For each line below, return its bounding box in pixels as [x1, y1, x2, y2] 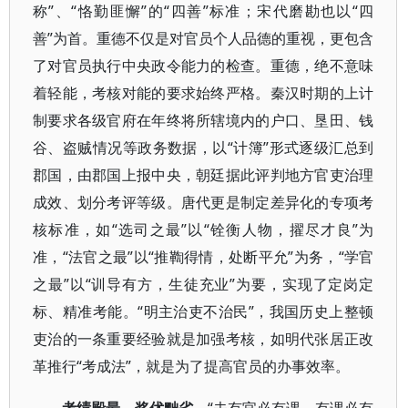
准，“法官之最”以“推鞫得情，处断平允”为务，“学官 [33, 247, 374, 267]
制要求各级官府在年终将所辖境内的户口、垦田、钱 [33, 110, 374, 130]
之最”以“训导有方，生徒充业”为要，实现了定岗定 [33, 274, 374, 294]
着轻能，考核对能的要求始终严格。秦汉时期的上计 [33, 83, 374, 103]
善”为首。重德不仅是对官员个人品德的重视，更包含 [33, 28, 374, 48]
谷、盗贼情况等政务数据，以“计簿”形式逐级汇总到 [33, 138, 374, 158]
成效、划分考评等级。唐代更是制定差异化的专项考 [33, 192, 374, 212]
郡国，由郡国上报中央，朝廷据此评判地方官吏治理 [33, 165, 374, 185]
